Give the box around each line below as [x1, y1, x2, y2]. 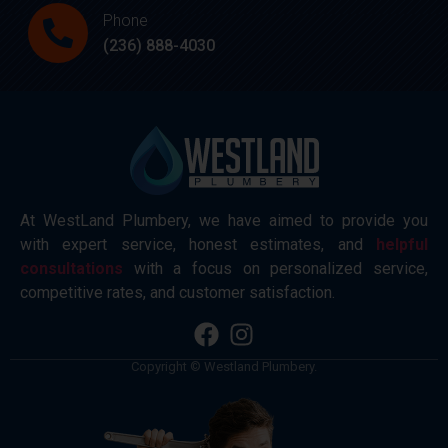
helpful [376, 234, 428, 254]
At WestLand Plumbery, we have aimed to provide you [20, 210, 428, 230]
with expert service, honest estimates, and [20, 234, 376, 254]
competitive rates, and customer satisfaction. [20, 282, 335, 302]
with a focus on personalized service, [123, 258, 428, 278]
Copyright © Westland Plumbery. [131, 359, 317, 375]
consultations [20, 258, 123, 278]
